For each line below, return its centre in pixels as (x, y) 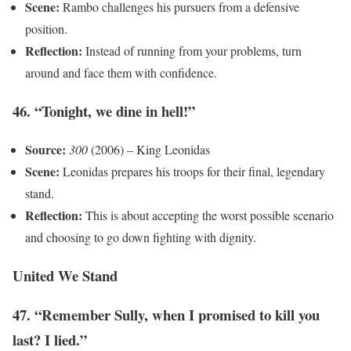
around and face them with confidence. (121, 73)
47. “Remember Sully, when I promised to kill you (166, 315)
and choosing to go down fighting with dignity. (141, 237)
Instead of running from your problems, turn (192, 51)
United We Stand (65, 275)
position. (46, 29)
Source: (45, 149)
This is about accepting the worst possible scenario (208, 215)
